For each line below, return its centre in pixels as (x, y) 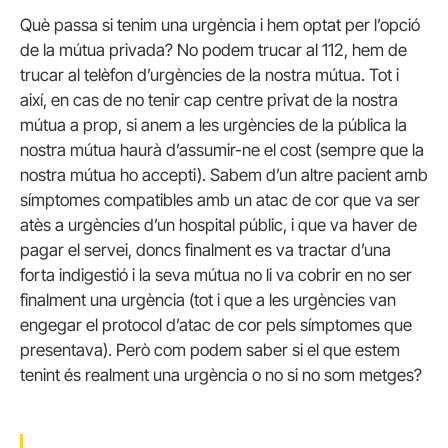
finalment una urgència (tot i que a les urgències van (208, 300)
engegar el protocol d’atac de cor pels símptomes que (216, 325)
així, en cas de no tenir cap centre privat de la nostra (209, 100)
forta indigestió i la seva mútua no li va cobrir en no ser (216, 275)
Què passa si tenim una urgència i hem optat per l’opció (220, 25)
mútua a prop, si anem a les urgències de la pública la (213, 125)
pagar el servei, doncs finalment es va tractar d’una (205, 250)
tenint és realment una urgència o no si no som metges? (221, 375)
